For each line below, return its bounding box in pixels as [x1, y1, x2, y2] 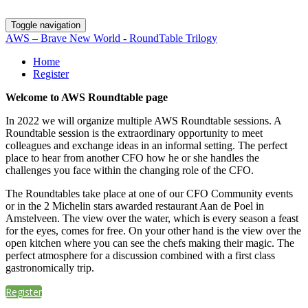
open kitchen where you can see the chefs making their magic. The [5, 237, 294, 249]
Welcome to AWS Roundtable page [5, 91, 170, 103]
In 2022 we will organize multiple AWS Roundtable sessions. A [5, 115, 281, 126]
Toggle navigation [11, 20, 80, 30]
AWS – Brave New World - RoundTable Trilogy [5, 32, 217, 44]
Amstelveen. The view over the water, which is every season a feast [5, 212, 298, 224]
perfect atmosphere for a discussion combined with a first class [5, 250, 275, 261]
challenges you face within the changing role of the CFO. [5, 164, 256, 176]
